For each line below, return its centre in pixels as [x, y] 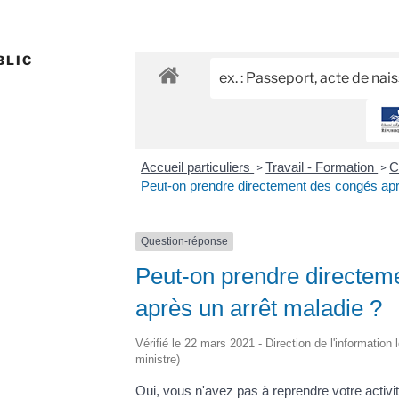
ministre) [157, 359]
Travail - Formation [322, 167]
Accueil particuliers [198, 167]
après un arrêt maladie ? [258, 308]
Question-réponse [184, 242]
